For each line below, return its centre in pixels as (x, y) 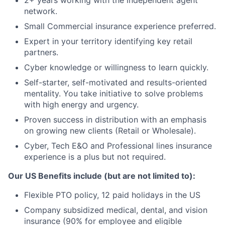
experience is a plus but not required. (95, 157)
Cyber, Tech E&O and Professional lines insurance (118, 146)
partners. (41, 52)
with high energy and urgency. (81, 104)
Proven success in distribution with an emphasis (115, 120)
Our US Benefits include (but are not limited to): (102, 176)
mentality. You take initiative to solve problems (114, 93)
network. (41, 11)
